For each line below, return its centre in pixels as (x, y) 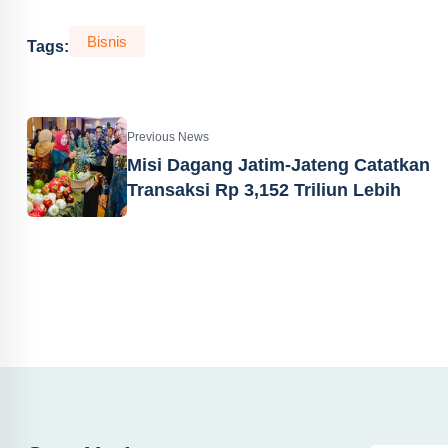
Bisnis (107, 41)
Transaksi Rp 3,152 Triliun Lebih (264, 190)
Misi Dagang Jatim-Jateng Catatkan (278, 165)
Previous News (168, 137)
